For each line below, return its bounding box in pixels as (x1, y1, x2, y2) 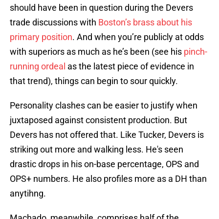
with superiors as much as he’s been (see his (10, 46, 184, 57)
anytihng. (10, 188, 46, 199)
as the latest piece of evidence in (66, 61, 194, 72)
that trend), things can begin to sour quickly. (10, 76, 178, 87)
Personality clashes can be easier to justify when (10, 100, 197, 111)
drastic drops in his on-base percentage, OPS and (10, 159, 199, 170)
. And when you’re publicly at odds (72, 32, 204, 43)
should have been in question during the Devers (10, 2, 193, 13)
